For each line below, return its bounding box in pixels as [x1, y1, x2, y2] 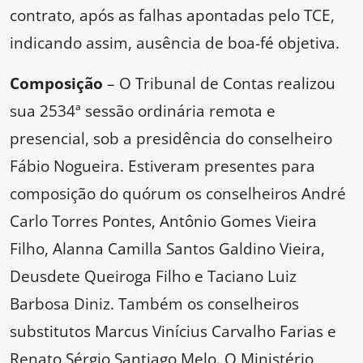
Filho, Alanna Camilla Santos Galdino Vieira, [10, 237, 325, 260]
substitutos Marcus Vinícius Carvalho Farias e [10, 320, 336, 343]
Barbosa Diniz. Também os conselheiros [10, 293, 299, 315]
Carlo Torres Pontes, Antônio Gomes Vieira [10, 210, 317, 233]
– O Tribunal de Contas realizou [103, 72, 335, 95]
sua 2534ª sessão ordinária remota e [10, 100, 275, 122]
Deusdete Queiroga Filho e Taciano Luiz [10, 265, 297, 288]
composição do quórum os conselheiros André [10, 182, 346, 205]
